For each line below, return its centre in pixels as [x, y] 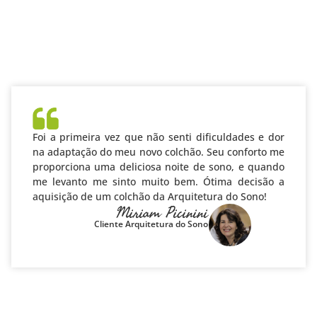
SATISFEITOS [158, 43]
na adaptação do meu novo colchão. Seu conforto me [158, 152]
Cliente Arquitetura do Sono [151, 224]
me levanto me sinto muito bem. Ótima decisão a [158, 182]
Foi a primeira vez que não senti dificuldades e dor [158, 137]
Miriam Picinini [162, 213]
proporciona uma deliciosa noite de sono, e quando [158, 167]
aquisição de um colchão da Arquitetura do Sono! [150, 197]
